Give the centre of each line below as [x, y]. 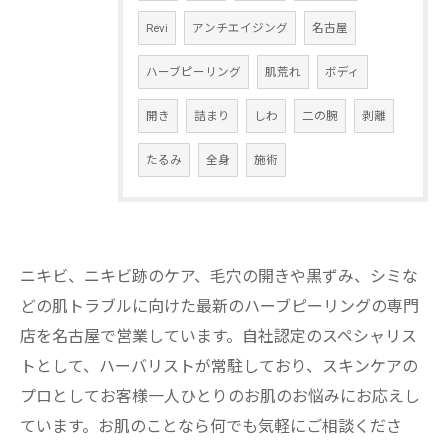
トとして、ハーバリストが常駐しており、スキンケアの [219, 366]
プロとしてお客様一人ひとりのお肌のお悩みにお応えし [220, 396]
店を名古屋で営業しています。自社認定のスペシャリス [218, 336]
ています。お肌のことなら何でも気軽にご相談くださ [211, 426]
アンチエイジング [240, 28]
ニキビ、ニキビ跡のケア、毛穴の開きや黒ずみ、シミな [219, 276]
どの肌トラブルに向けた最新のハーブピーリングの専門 [219, 306]
